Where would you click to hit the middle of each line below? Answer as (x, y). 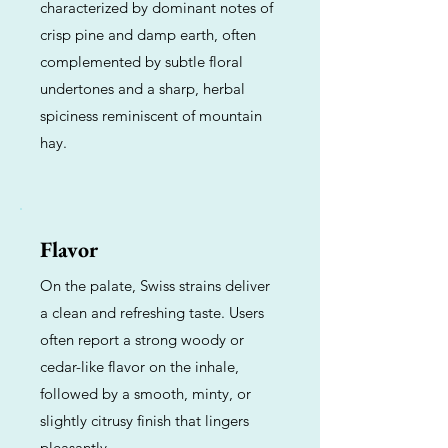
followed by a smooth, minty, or (145, 393)
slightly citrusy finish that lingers (144, 420)
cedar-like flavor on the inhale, (139, 366)
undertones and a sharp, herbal (142, 88)
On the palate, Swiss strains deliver (155, 285)
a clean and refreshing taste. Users (152, 312)
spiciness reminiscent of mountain (151, 115)
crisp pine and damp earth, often (148, 34)
